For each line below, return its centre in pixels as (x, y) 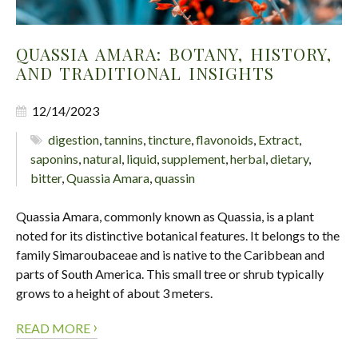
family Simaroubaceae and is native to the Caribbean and (170, 255)
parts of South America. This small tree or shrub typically (170, 274)
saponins (54, 159)
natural (102, 159)
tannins (124, 139)
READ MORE (54, 328)
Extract (279, 139)
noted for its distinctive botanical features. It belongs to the (178, 235)
